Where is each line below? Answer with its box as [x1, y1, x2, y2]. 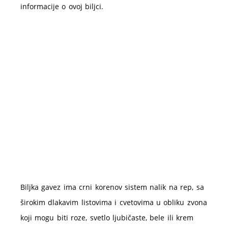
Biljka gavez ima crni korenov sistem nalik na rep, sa [20, 182, 204, 192]
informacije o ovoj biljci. [20, 2, 104, 11]
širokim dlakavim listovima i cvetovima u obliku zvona [20, 197, 207, 207]
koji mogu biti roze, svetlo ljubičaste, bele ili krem [20, 213, 194, 222]
